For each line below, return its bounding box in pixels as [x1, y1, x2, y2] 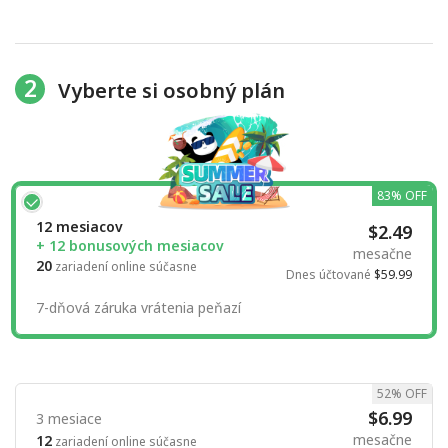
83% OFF [377, 187, 427, 205]
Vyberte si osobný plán [57, 76, 285, 104]
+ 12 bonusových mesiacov [36, 236, 224, 256]
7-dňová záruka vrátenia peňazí [36, 298, 241, 318]
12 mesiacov [36, 217, 123, 237]
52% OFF [377, 385, 427, 403]
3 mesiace [36, 409, 102, 429]
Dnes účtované [286, 266, 374, 284]
